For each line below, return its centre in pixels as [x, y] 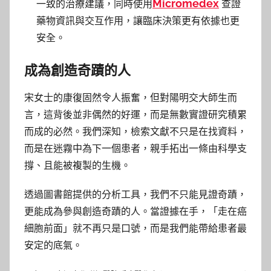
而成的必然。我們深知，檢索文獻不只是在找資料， [135, 131]
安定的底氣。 [53, 245]
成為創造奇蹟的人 [77, 70]
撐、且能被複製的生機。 [77, 165]
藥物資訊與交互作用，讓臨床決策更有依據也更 [138, 21]
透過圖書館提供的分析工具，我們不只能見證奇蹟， [135, 194]
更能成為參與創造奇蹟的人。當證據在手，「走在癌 [135, 211]
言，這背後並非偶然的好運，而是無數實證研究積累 [135, 114]
